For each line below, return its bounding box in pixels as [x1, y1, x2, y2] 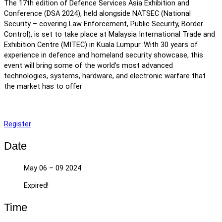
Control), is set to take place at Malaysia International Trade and [4, 30, 215, 39]
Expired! [24, 181, 49, 190]
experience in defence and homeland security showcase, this [4, 51, 203, 60]
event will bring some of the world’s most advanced [4, 61, 173, 70]
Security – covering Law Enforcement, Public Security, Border [4, 20, 203, 29]
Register [4, 119, 31, 128]
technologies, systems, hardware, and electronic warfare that [4, 72, 206, 81]
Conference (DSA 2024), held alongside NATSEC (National [4, 9, 191, 18]
